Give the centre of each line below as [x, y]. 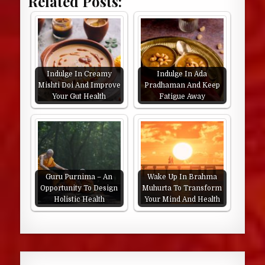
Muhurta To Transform [182, 188]
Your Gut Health [79, 96]
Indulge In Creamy [79, 74]
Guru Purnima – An [79, 177]
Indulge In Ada [182, 74]
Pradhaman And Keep [182, 85]
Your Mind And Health [182, 199]
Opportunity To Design [79, 188]
